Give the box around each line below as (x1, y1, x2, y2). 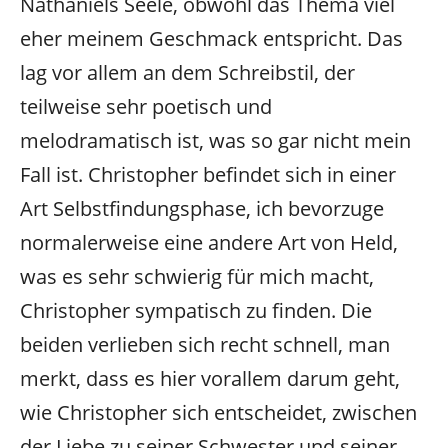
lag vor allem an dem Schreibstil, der (20, 58, 355, 86)
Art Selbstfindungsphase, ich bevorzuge (20, 194, 384, 222)
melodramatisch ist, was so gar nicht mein (20, 126, 411, 154)
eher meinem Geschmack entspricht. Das (20, 24, 403, 52)
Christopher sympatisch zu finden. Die (20, 296, 372, 324)
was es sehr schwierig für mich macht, (20, 262, 374, 290)
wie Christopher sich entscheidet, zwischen (20, 398, 417, 426)
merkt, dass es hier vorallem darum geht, (20, 364, 400, 392)
